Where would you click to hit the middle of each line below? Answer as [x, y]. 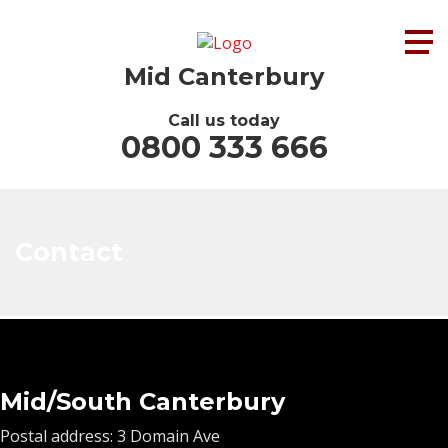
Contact [69, 251]
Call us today [224, 120]
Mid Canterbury [224, 76]
